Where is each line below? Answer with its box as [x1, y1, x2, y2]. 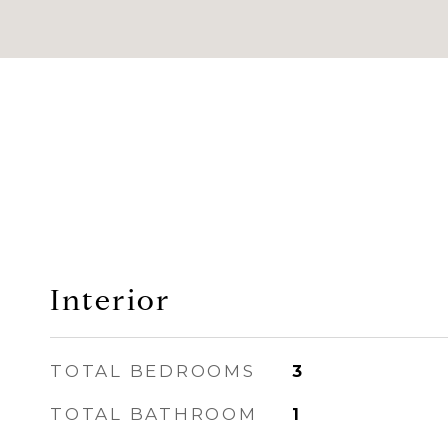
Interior [50, 282, 171, 318]
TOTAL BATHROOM [50, 404, 258, 424]
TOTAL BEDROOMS [50, 361, 256, 381]
